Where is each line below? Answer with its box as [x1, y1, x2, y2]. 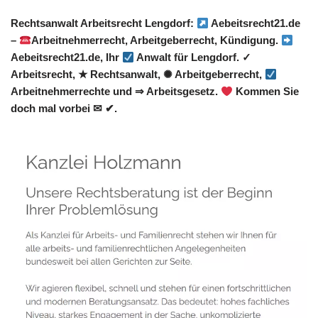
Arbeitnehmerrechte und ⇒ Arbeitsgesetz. [11, 85, 221, 98]
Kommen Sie [233, 85, 300, 98]
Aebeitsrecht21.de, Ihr [11, 51, 122, 64]
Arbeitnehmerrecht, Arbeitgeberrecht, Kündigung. [31, 34, 282, 47]
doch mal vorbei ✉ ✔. [11, 102, 117, 115]
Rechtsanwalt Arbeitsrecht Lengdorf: [11, 17, 197, 30]
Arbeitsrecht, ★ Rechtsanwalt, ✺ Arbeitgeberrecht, [11, 68, 265, 81]
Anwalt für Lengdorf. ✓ [134, 51, 252, 64]
